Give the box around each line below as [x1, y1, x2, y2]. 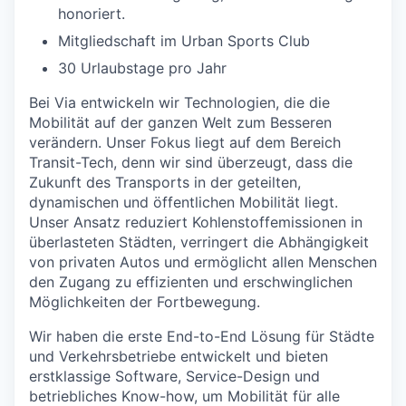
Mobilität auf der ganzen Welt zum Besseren [29, 113, 332, 131]
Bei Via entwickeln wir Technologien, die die [29, 93, 330, 111]
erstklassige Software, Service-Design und [29, 367, 320, 385]
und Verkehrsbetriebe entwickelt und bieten [29, 347, 328, 365]
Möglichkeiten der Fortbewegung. [29, 293, 260, 311]
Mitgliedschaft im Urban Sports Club [58, 32, 310, 50]
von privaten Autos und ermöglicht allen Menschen [29, 253, 377, 271]
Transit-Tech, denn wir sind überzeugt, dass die [29, 153, 353, 171]
